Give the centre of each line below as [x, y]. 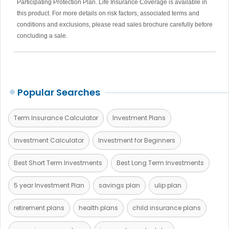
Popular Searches [59, 92]
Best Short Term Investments [58, 163]
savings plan [119, 185]
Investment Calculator [49, 140]
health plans [98, 208]
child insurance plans [167, 208]
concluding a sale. [42, 36]
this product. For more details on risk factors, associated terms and [108, 13]
